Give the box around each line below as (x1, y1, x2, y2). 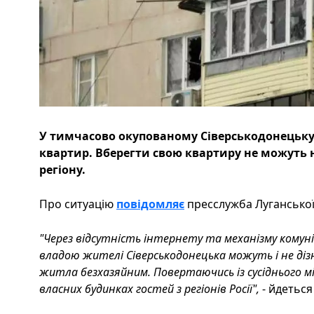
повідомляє (116, 196, 184, 212)
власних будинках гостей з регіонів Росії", (39, 280, 262, 296)
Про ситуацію (39, 196, 116, 212)
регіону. (39, 161, 86, 177)
